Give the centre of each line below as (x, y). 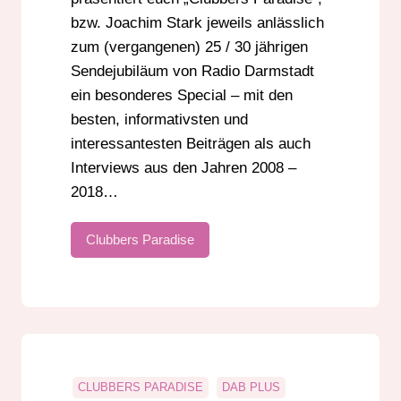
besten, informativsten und (159, 120)
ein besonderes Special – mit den (182, 96)
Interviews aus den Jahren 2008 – (183, 168)
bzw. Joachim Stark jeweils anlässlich (197, 23)
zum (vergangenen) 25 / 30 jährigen (189, 47)
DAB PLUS (251, 388)
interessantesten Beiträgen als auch (191, 144)
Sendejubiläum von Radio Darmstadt (192, 72)
